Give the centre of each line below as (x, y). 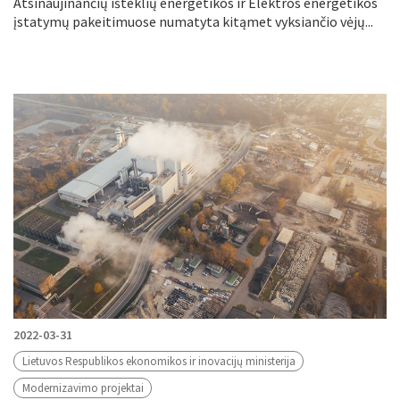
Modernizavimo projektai (83, 387)
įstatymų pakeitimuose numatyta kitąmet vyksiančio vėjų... (193, 22)
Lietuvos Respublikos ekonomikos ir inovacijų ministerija (158, 361)
